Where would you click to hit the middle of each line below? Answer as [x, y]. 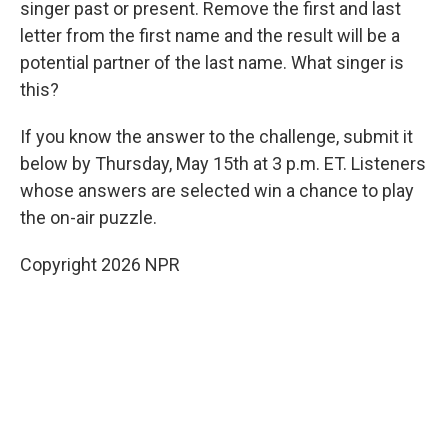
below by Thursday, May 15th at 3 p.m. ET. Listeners [223, 164]
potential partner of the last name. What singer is [212, 63]
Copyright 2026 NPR [100, 265]
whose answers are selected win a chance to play [217, 191]
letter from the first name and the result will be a [210, 36]
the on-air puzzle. [88, 218]
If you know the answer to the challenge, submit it [216, 137]
